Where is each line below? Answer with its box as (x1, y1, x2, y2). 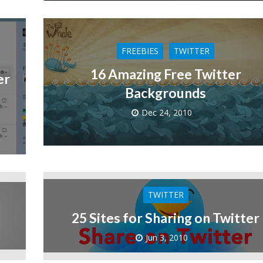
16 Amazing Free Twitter (90, 66, 241, 83)
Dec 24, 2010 (141, 107, 192, 119)
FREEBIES (122, 45, 159, 57)
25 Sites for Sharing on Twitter (72, 209, 260, 226)
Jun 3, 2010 (145, 231, 188, 243)
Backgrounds (125, 85, 207, 102)
